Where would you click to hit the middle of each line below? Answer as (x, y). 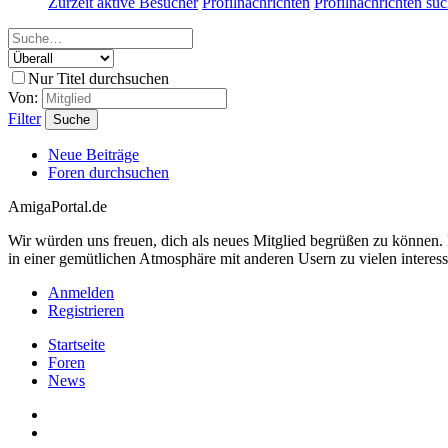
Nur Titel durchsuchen (98, 78)
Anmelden (81, 292)
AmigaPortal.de (57, 206)
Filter (24, 118)
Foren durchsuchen (108, 172)
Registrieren (86, 310)
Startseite (76, 344)
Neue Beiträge (93, 154)
